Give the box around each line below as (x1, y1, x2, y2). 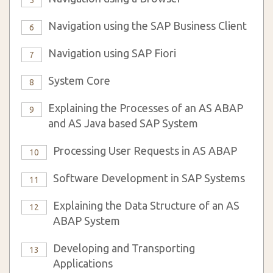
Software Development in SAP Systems (53, 172, 245, 184)
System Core (48, 74, 110, 87)
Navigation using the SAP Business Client (48, 19, 247, 32)
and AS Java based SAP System (48, 117, 198, 129)
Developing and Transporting (53, 242, 195, 254)
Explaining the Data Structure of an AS (53, 199, 239, 211)
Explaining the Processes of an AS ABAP (48, 102, 243, 114)
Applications (53, 257, 113, 269)
